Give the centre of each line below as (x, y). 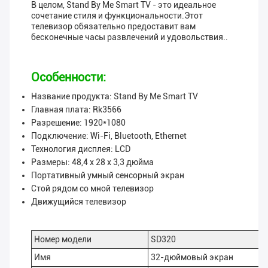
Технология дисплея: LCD (81, 149)
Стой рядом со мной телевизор (92, 189)
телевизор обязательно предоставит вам (113, 27)
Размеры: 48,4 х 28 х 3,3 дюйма (92, 162)
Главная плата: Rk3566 (76, 110)
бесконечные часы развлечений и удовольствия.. (130, 37)
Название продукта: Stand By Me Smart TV (115, 97)
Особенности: (68, 77)
